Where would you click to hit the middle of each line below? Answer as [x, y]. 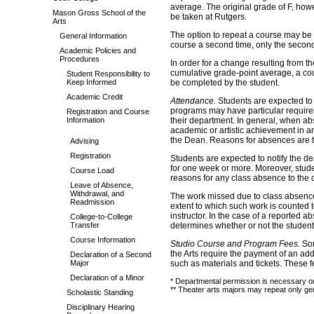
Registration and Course [108, 111]
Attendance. [193, 101]
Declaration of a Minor [107, 278]
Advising [84, 141]
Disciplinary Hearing [101, 307]
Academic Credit [95, 97]
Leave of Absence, [102, 185]
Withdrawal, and [97, 193]
